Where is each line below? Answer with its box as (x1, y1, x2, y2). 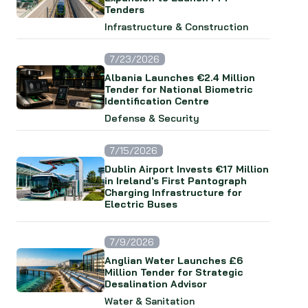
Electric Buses (104, 198, 177, 210)
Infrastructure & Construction (104, 21, 248, 33)
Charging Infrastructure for (104, 186, 242, 199)
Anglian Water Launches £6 (104, 254, 243, 267)
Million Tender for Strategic (104, 266, 243, 278)
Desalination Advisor (104, 278, 207, 290)
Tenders (104, 3, 144, 16)
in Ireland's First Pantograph (104, 175, 247, 187)
